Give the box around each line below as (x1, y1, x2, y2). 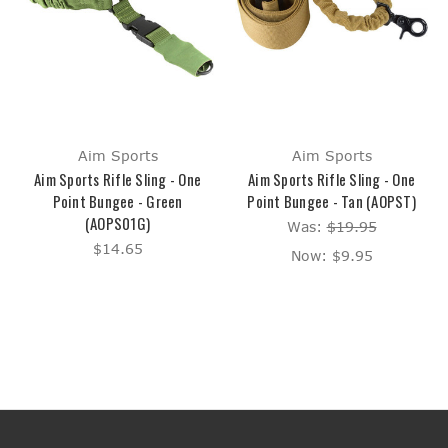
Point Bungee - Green (52, 190, 183, 213)
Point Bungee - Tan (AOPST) (247, 190, 416, 213)
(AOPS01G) (84, 212, 151, 235)
